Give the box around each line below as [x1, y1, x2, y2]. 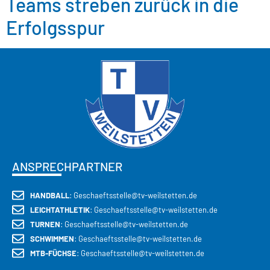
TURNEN [30, 219, 60, 229]
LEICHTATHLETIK [30, 204, 90, 215]
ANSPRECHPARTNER [12, 159, 122, 174]
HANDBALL [30, 190, 69, 200]
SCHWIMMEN [30, 233, 74, 243]
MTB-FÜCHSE [30, 248, 77, 258]
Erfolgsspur [6, 15, 105, 39]
